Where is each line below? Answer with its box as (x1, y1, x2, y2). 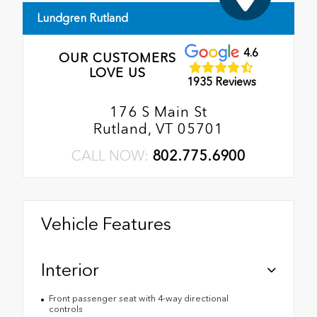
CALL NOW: (71, 147, 152, 165)
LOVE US (88, 64, 146, 81)
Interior (41, 259, 99, 281)
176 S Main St (110, 103, 207, 121)
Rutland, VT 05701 (93, 120, 224, 138)
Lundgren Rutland (37, 11, 128, 25)
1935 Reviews (187, 74, 257, 88)
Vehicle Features (41, 213, 171, 235)
